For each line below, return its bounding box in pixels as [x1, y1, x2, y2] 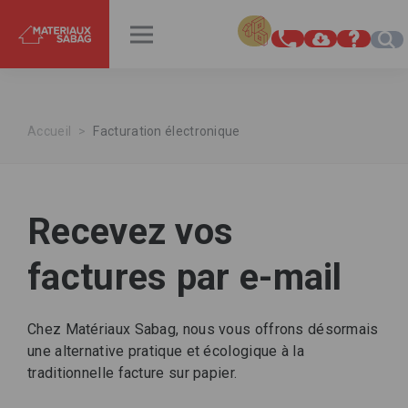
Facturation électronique [93, 124, 240, 138]
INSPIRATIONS [23, 16, 124, 34]
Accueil [27, 124, 72, 138]
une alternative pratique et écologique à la [27, 342, 304, 360]
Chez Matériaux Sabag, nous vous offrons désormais [27, 321, 379, 338]
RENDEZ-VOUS [183, 16, 284, 34]
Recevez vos [27, 210, 234, 253]
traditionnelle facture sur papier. [27, 364, 238, 382]
